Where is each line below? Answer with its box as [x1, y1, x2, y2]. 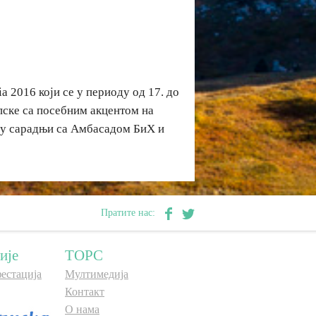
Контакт [65, 286, 104, 298]
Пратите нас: [101, 207, 158, 218]
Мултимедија [65, 268, 128, 280]
